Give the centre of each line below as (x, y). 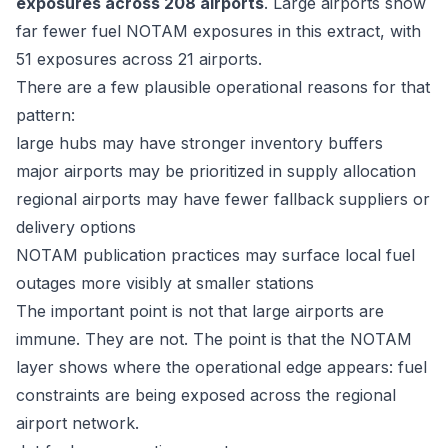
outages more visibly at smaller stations (165, 283)
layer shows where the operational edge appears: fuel (221, 367)
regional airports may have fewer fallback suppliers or (223, 199)
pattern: (45, 115)
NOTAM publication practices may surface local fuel (215, 255)
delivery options (76, 227)
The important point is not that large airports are (200, 311)
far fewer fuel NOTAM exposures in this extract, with (218, 31)
